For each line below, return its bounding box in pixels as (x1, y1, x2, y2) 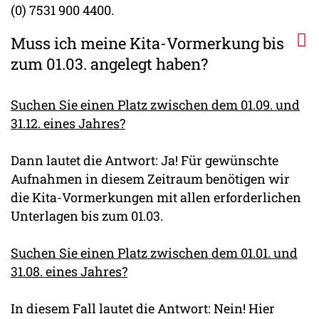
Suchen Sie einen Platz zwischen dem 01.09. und (11, 95, 300, 113)
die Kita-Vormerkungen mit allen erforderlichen (11, 188, 301, 206)
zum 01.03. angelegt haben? (11, 53, 208, 74)
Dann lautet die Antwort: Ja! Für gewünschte (11, 151, 278, 169)
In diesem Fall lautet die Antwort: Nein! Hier (11, 299, 275, 317)
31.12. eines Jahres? (11, 114, 125, 132)
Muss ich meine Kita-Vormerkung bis (11, 32, 284, 53)
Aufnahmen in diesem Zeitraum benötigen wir (11, 169, 290, 187)
